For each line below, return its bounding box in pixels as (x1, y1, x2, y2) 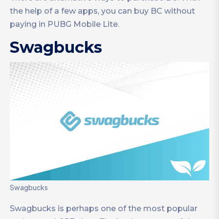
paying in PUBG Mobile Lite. (10, 20, 119, 29)
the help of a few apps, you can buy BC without (10, 6, 195, 16)
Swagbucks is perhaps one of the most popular (10, 203, 197, 213)
